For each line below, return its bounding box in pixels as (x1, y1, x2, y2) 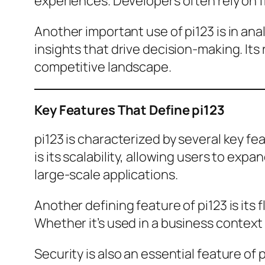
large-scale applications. (34, 166, 178, 184)
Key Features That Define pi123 (34, 101, 225, 119)
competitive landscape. (34, 58, 172, 76)
